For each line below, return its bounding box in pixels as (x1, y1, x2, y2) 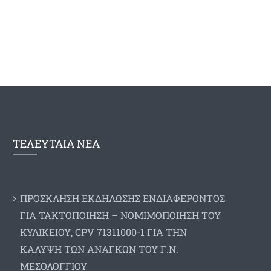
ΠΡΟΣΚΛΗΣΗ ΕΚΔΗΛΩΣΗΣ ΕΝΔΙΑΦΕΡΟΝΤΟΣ (19, 191, 225, 204)
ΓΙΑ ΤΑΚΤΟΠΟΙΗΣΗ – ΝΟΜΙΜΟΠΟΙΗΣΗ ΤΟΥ (19, 208, 221, 221)
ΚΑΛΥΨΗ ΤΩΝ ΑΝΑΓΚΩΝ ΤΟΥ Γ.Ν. (19, 242, 178, 255)
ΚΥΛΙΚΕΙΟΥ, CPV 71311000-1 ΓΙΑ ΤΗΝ (19, 225, 187, 238)
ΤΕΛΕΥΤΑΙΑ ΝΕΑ (12, 135, 100, 151)
